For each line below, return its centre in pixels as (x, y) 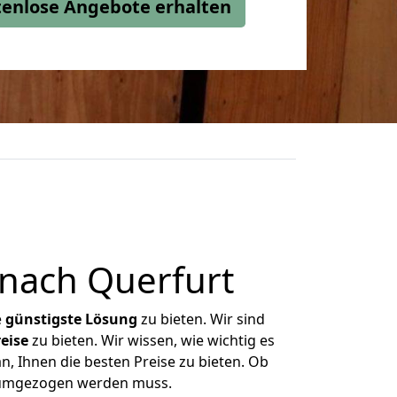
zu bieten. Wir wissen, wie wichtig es (151, 340)
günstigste (43, 319)
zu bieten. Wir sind (201, 319)
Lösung (111, 319)
